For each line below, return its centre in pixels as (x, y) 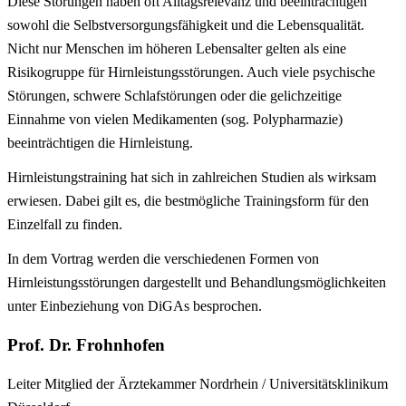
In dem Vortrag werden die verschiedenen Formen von (163, 259)
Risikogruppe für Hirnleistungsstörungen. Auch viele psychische (191, 72)
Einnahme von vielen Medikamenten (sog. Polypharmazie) (175, 120)
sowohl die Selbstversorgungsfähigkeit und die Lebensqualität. (188, 25)
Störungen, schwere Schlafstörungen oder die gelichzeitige (174, 96)
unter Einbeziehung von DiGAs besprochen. (136, 306)
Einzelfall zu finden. (65, 225)
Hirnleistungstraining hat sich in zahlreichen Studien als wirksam (192, 178)
